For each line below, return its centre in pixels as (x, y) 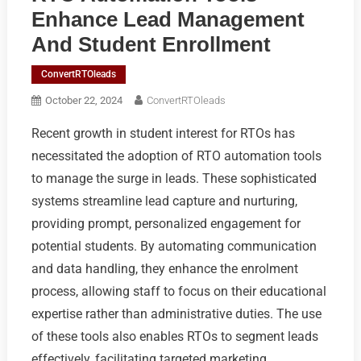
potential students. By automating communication (174, 246)
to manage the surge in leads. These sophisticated (174, 178)
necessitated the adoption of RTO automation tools (176, 156)
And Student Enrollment (151, 44)
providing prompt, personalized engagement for (166, 223)
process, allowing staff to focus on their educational (178, 291)
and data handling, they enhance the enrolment (164, 268)
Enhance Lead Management (168, 19)
